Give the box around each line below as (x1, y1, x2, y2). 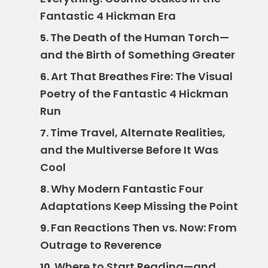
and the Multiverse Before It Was (39, 142, 218, 158)
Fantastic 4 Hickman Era (39, 8, 176, 24)
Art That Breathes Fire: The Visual (50, 69, 233, 84)
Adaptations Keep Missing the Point (39, 199, 238, 214)
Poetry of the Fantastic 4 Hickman (39, 86, 229, 102)
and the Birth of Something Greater (39, 47, 235, 63)
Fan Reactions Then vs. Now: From (50, 220, 237, 236)
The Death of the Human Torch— (50, 30, 229, 45)
